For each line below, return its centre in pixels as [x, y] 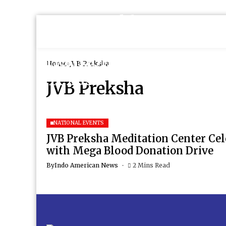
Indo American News [86, 165]
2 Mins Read [151, 165]
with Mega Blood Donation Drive [130, 151]
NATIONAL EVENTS [79, 123]
